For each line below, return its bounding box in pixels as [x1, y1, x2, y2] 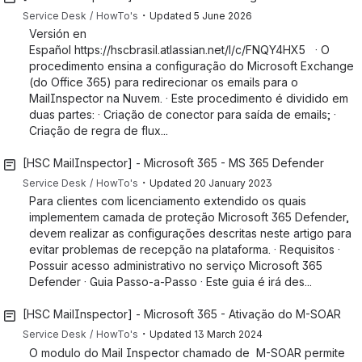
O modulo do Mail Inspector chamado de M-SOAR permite [29, 345, 345, 360]
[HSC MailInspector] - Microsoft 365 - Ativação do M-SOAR [23, 307, 341, 322]
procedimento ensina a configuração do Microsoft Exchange [29, 59, 354, 74]
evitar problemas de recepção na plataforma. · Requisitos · [29, 242, 340, 257]
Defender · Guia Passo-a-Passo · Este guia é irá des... [29, 275, 312, 289]
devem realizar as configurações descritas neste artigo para [29, 226, 351, 241]
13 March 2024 [194, 328, 263, 341]
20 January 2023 [194, 177, 272, 190]
